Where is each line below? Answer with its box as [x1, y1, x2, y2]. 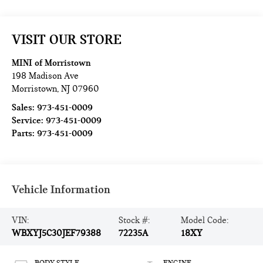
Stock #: [119, 215, 150, 226]
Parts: [12, 128, 38, 139]
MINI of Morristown [12, 58, 92, 69]
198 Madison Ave [12, 70, 79, 82]
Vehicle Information [12, 183, 111, 197]
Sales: [12, 102, 38, 113]
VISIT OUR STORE [12, 31, 122, 48]
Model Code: [180, 215, 228, 226]
